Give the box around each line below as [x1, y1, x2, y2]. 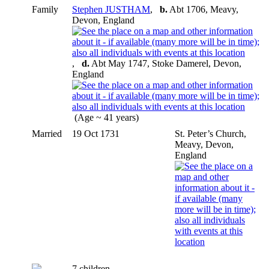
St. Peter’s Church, [175, 128, 246, 139]
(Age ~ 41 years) [72, 112, 141, 122]
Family [32, 4, 58, 14]
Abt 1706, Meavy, [168, 4, 238, 14]
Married [32, 128, 62, 139]
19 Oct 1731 [72, 128, 122, 139]
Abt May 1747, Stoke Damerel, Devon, [89, 58, 241, 68]
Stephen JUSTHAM [72, 4, 150, 14]
